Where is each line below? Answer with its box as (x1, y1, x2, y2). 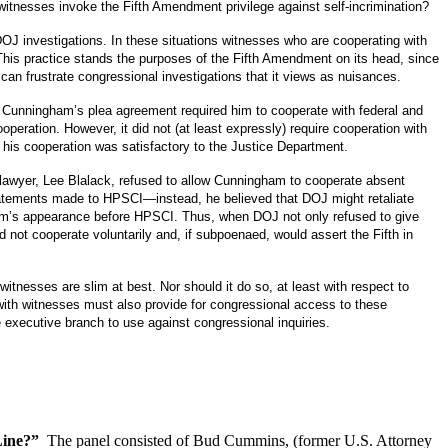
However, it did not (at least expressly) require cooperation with (64, 121, 427, 137)
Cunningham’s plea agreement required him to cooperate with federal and (2, 103, 423, 119)
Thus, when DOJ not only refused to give (182, 209, 419, 225)
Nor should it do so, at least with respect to (160, 279, 409, 295)
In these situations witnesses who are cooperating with (111, 33, 427, 49)
